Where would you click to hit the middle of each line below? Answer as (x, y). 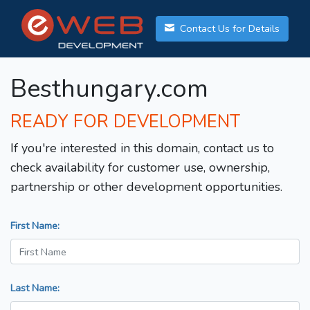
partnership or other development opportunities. (146, 187)
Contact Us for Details (228, 29)
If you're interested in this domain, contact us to (142, 148)
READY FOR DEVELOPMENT (125, 122)
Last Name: (35, 288)
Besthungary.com (109, 89)
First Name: (35, 226)
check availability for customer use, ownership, (140, 168)
